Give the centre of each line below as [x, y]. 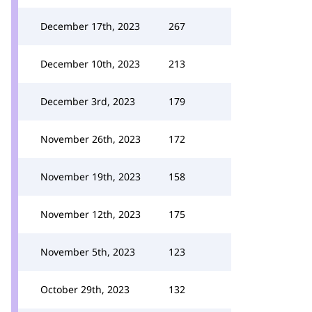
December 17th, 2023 [90, 26]
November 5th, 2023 [88, 252]
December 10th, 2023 [90, 64]
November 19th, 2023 [91, 177]
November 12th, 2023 [91, 214]
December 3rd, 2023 [88, 101]
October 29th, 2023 [85, 289]
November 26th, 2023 [91, 139]
